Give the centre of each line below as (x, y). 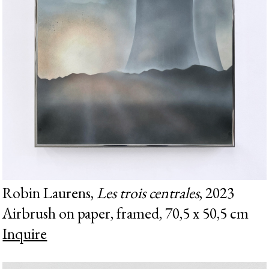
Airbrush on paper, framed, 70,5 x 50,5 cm (126, 213)
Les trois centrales (148, 192)
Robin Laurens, (50, 192)
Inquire (25, 233)
